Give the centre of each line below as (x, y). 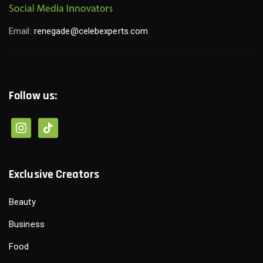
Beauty (22, 202)
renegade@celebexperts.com (91, 31)
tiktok (48, 125)
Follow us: (33, 96)
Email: (21, 31)
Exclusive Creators (54, 175)
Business (27, 225)
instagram (30, 125)
